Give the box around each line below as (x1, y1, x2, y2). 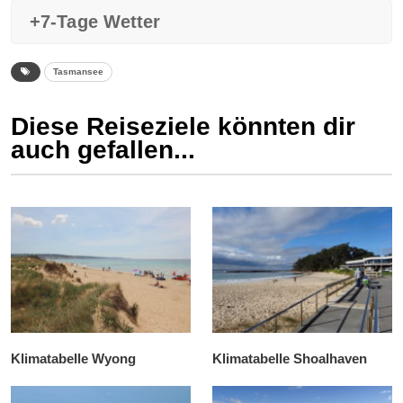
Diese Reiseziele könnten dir (11, 112, 355, 141)
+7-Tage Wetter (30, 12, 161, 32)
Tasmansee (53, 67, 103, 77)
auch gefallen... (11, 136, 195, 165)
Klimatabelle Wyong (11, 351, 136, 367)
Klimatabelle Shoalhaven (212, 351, 367, 367)
